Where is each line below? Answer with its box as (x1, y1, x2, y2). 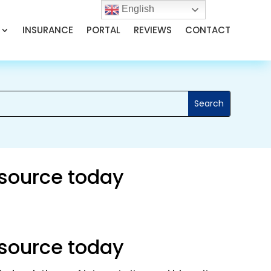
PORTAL (86, 24, 120, 36)
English (119, 4, 155, 15)
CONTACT (184, 24, 230, 36)
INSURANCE (22, 24, 73, 36)
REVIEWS (133, 24, 172, 36)
